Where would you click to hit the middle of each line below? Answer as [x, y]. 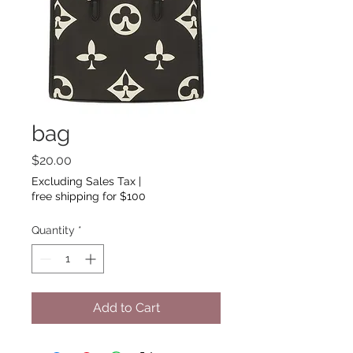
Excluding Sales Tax [84, 181]
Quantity [53, 230]
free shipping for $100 [89, 196]
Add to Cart [126, 307]
